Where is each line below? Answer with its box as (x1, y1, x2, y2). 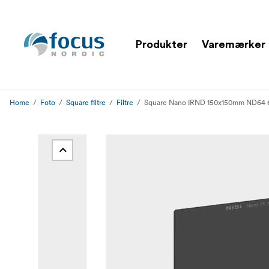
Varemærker (202, 38, 265, 50)
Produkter (136, 38, 187, 50)
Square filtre (66, 98, 106, 107)
